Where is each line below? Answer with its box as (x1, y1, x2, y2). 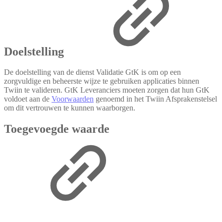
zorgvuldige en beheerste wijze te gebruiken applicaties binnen (4, 77, 199, 86)
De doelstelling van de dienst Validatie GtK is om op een (4, 68, 181, 77)
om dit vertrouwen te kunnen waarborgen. (4, 104, 135, 112)
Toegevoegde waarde (4, 122, 110, 136)
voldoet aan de (4, 95, 52, 104)
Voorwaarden (52, 95, 94, 104)
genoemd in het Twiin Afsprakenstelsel (94, 95, 217, 104)
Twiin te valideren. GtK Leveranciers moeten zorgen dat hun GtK (4, 86, 210, 95)
